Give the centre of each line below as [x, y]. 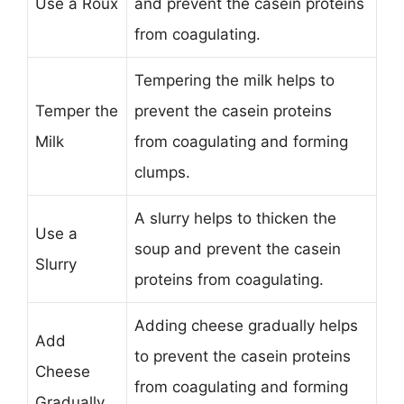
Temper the [77, 110]
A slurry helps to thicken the [235, 218]
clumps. [162, 172]
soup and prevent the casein [238, 248]
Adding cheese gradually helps [246, 325]
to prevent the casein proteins [243, 356]
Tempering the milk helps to [234, 80]
